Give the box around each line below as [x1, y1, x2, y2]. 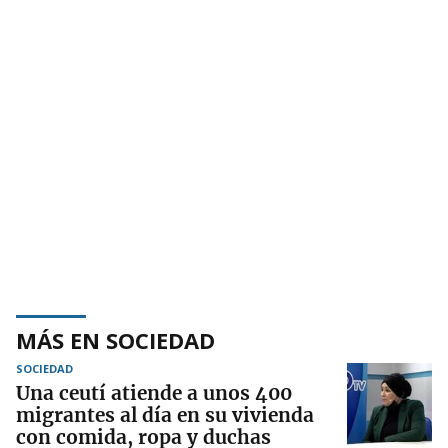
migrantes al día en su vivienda [16, 402, 314, 427]
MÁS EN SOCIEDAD [16, 324, 215, 355]
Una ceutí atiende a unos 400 [16, 380, 292, 405]
